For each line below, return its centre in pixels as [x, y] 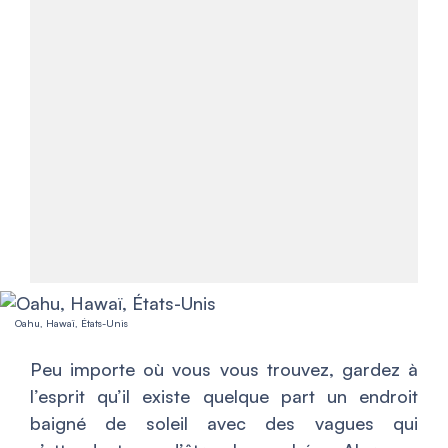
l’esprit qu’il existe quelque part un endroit [224, 396]
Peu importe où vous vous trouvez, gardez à [224, 369]
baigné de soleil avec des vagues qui [224, 423]
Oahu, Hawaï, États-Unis [71, 323]
